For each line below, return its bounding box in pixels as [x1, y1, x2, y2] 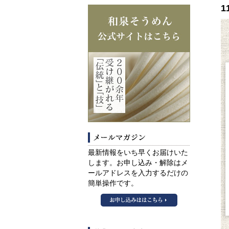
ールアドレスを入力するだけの [88, 169, 188, 177]
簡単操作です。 [88, 179, 138, 187]
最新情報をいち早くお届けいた [88, 149, 188, 156]
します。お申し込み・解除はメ [88, 159, 188, 167]
